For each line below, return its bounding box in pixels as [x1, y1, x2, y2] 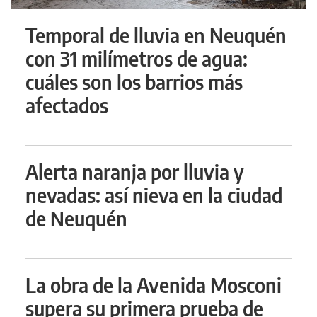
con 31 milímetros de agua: [25, 46, 248, 71]
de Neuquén [25, 206, 127, 231]
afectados [25, 93, 108, 118]
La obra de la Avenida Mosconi [25, 272, 282, 298]
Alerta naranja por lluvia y [25, 159, 244, 185]
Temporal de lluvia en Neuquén [25, 23, 287, 48]
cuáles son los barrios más [25, 69, 243, 95]
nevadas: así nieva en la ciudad [25, 183, 282, 208]
